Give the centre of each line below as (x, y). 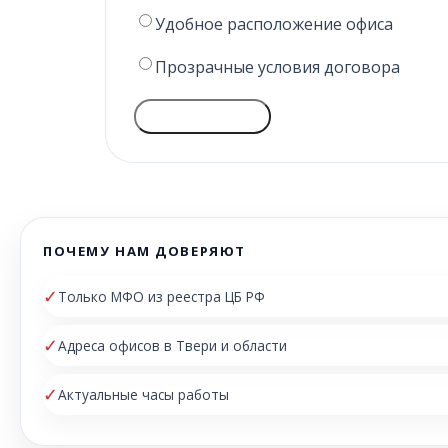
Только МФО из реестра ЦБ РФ (161, 296)
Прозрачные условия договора (277, 66)
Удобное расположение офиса (273, 23)
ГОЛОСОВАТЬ (202, 116)
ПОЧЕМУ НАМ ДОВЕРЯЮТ (144, 250)
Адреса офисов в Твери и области (172, 345)
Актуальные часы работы (143, 394)
